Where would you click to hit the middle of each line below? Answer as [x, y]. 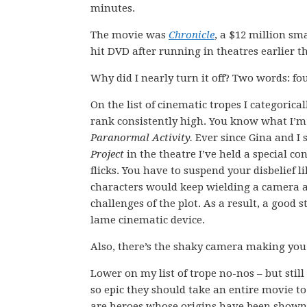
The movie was [130, 35]
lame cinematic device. [148, 220]
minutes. [113, 8]
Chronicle [192, 35]
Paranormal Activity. [142, 138]
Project [107, 154]
